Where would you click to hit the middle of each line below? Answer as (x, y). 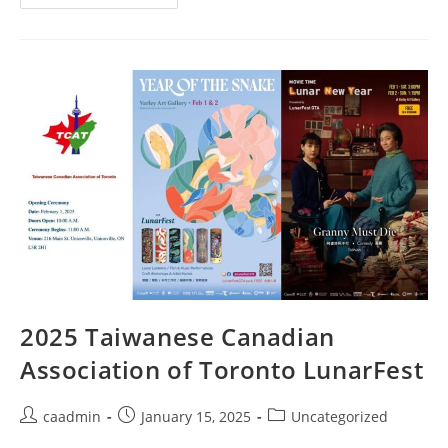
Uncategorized (339, 416)
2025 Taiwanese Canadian (177, 336)
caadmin (72, 416)
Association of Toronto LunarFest (222, 369)
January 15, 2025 (196, 416)
